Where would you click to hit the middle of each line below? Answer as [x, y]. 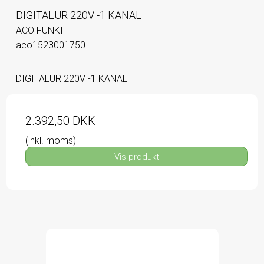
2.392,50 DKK [60, 121]
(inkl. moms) [51, 141]
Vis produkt [137, 156]
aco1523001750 [51, 45]
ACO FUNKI [39, 31]
